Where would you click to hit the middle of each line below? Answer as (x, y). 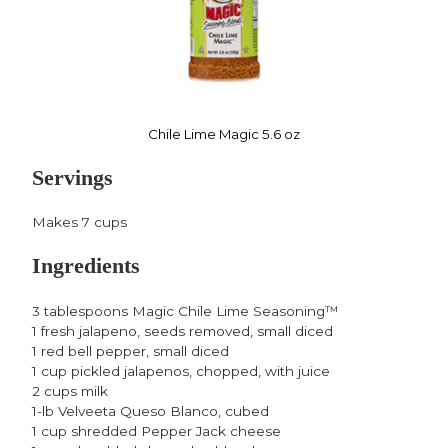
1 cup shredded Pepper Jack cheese (156, 430)
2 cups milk (70, 390)
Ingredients (86, 266)
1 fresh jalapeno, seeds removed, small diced (182, 330)
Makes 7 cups (79, 222)
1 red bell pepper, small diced (130, 350)
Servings (72, 177)
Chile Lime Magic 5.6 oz (224, 134)
